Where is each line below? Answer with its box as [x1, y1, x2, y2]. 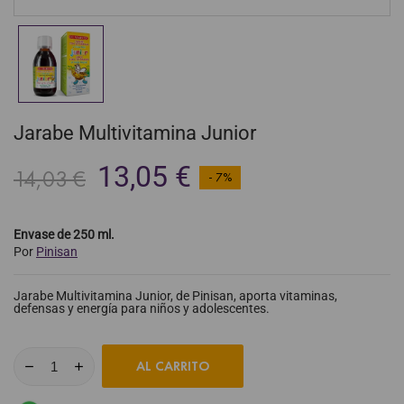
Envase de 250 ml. [14, 227, 115, 243]
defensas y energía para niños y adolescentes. [14, 301, 270, 317]
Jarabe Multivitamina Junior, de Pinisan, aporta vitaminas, [14, 289, 337, 304]
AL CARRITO [135, 358, 210, 375]
